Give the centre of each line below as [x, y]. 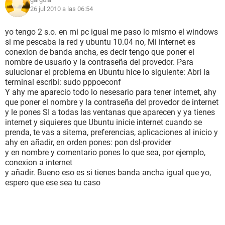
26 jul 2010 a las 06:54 [62, 9]
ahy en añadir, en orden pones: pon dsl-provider [88, 142]
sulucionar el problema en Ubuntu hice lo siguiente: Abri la [107, 72]
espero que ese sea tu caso [53, 183]
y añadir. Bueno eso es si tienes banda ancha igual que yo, [108, 173]
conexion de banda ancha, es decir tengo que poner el [100, 52]
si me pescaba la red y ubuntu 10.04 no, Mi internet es [100, 42]
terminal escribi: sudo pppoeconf [63, 82]
